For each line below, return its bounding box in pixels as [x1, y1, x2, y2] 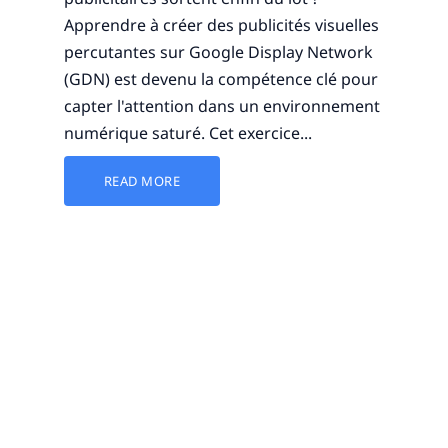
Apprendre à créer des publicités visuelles [63, 13, 379, 36]
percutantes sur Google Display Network [63, 40, 373, 63]
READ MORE [103, 171, 181, 190]
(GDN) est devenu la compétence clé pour [63, 67, 378, 90]
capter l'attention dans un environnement [63, 94, 380, 117]
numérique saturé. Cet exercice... [63, 121, 312, 144]
